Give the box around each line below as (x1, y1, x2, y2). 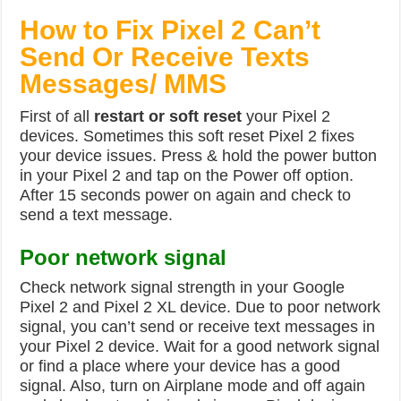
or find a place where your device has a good (20, 357, 341, 375)
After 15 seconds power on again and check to (20, 186, 352, 204)
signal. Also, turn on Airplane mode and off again (20, 377, 366, 395)
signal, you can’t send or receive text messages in (20, 318, 376, 336)
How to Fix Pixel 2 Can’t (20, 15, 321, 45)
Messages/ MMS (20, 69, 227, 98)
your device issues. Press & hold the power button (20, 147, 378, 165)
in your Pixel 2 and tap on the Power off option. (20, 166, 354, 184)
